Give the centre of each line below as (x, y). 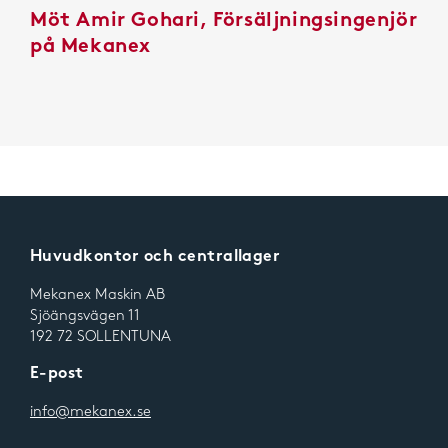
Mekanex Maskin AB (97, 295)
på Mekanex (90, 48)
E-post (56, 375)
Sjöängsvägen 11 (84, 316)
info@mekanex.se (90, 412)
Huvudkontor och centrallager (155, 258)
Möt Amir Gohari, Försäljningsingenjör (224, 22)
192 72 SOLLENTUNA (100, 337)
